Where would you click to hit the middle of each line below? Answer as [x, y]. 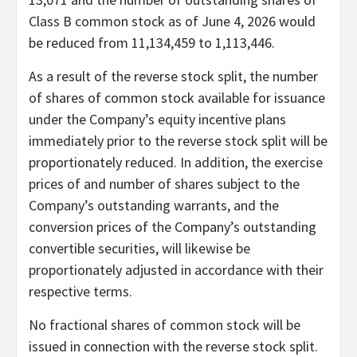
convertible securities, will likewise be [139, 248]
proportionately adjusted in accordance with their [176, 269]
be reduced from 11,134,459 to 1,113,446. [152, 42]
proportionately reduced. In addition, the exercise [176, 162]
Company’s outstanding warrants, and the [154, 205]
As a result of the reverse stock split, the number [173, 76]
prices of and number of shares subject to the [164, 183]
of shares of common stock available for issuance [177, 97]
